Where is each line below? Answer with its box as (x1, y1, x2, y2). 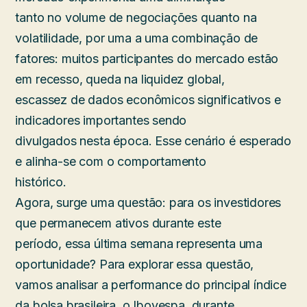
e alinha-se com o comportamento (15, 154, 206, 169)
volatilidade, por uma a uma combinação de (15, 31, 258, 46)
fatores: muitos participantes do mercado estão (15, 51, 279, 66)
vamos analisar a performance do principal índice (15, 278, 286, 293)
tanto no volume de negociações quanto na (15, 10, 257, 25)
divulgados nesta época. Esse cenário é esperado (15, 134, 292, 149)
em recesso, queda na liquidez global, (15, 72, 225, 87)
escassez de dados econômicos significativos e (15, 93, 281, 108)
